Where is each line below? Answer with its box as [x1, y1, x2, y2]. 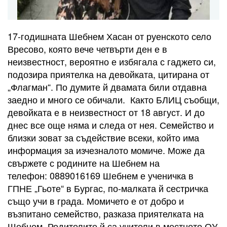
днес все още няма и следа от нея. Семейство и [8, 118, 214, 132]
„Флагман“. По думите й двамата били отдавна [8, 80, 207, 94]
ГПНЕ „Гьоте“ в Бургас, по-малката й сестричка [8, 181, 208, 195]
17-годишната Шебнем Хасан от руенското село [8, 29, 211, 43]
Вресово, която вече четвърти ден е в [8, 42, 167, 56]
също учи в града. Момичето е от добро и [8, 194, 184, 208]
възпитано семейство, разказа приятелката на [8, 207, 204, 220]
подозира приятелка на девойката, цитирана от [8, 67, 209, 81]
